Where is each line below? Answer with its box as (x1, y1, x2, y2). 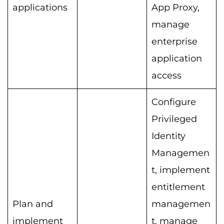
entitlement (151, 181, 205, 193)
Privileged (151, 113, 197, 125)
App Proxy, (151, 2, 199, 13)
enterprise (151, 36, 197, 47)
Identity (151, 130, 185, 142)
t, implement (151, 164, 210, 176)
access (151, 70, 181, 81)
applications (12, 2, 67, 13)
